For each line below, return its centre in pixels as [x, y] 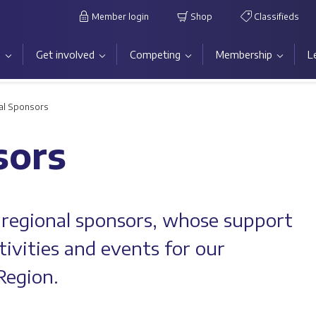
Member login [119, 17]
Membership [244, 55]
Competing [155, 55]
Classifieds [275, 17]
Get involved [65, 55]
